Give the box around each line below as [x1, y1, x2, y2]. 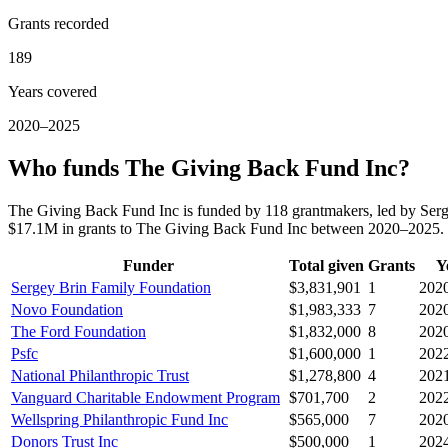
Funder [122, 257, 174, 275]
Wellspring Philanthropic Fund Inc [11, 411, 228, 429]
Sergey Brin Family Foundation [11, 279, 211, 297]
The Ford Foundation [11, 323, 146, 341]
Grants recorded [8, 15, 109, 33]
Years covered [8, 83, 97, 101]
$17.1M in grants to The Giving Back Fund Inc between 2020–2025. [8, 220, 444, 238]
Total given [289, 257, 364, 275]
